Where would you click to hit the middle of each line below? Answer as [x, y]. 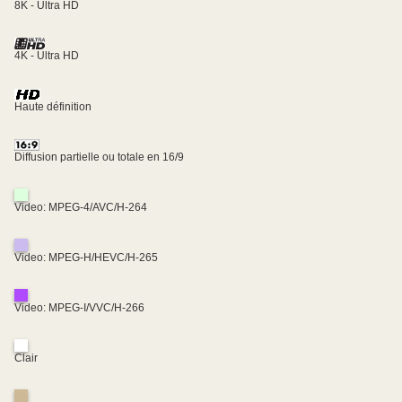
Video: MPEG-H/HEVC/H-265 [86, 258]
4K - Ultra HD [47, 56]
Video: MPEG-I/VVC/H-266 [79, 308]
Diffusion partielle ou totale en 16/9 [99, 157]
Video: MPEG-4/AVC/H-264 [81, 208]
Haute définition [53, 106]
